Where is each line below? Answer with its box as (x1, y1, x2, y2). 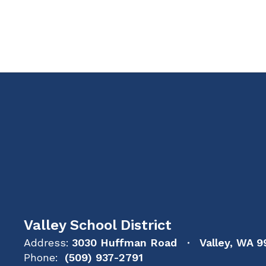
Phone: (24, 251, 58, 264)
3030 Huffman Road (72, 236, 177, 249)
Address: (24, 236, 69, 249)
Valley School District (24, 217, 172, 233)
